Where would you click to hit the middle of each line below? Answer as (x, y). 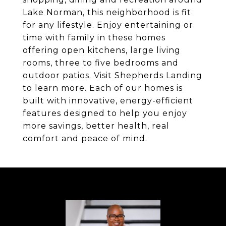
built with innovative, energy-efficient (108, 101)
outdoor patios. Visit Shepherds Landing (112, 75)
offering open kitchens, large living (102, 50)
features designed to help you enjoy (105, 113)
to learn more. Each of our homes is (103, 88)
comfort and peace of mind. (85, 138)
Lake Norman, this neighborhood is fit (107, 12)
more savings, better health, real (96, 126)
